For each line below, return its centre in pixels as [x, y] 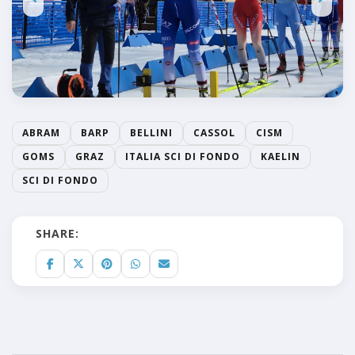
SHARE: [57, 233]
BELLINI [151, 132]
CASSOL [214, 132]
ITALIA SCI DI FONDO [183, 156]
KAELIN [281, 156]
